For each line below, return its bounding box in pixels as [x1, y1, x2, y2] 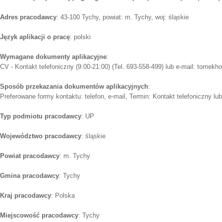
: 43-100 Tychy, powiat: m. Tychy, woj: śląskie [56, 13, 189, 21]
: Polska [51, 192, 75, 200]
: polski [70, 33, 91, 41]
